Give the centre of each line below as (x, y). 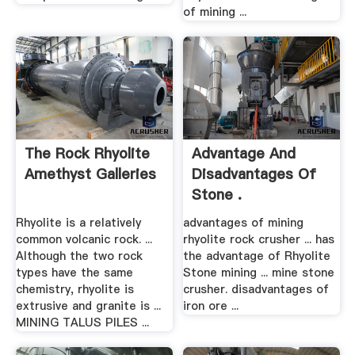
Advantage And (244, 154)
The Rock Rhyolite (87, 154)
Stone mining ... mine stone (259, 273)
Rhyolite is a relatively (78, 223)
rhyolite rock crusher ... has (259, 240)
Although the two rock (79, 256)
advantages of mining (244, 223)
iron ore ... (211, 306)
